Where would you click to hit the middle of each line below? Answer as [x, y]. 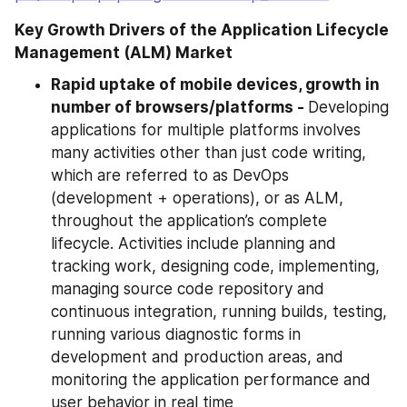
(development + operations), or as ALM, [197, 198]
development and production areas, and [197, 357]
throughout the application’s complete [189, 220]
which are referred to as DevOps [170, 175]
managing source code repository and [188, 288]
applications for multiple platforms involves [206, 129]
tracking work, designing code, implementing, [215, 266]
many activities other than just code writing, [208, 152]
